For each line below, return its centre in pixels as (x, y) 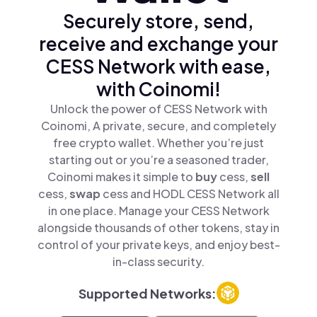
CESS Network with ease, (158, 66)
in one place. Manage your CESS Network (158, 211)
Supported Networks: (147, 293)
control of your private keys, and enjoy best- (158, 244)
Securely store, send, (158, 21)
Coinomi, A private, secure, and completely (158, 126)
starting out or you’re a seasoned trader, (158, 160)
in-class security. (158, 261)
